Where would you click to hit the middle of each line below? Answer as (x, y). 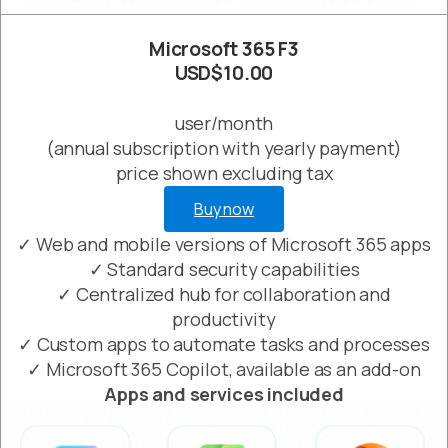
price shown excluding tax (224, 173)
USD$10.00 (224, 73)
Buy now (224, 209)
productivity (224, 319)
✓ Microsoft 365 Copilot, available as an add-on (224, 369)
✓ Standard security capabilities (224, 269)
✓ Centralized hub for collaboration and (224, 294)
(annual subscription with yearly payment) (224, 148)
